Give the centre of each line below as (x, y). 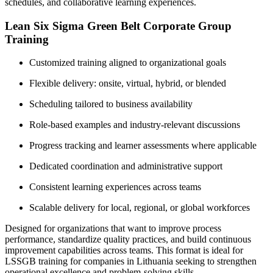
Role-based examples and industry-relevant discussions (135, 125)
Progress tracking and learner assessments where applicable (143, 146)
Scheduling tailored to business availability (111, 104)
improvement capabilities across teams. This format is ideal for (124, 250)
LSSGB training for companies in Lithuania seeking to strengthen (131, 261)
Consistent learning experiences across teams (115, 187)
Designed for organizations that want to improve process (113, 229)
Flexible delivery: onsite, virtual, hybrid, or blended (128, 83)
